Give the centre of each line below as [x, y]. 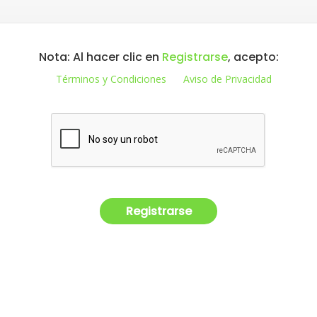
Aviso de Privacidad [227, 79]
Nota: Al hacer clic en [100, 57]
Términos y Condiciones [111, 79]
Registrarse [195, 57]
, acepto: [253, 57]
